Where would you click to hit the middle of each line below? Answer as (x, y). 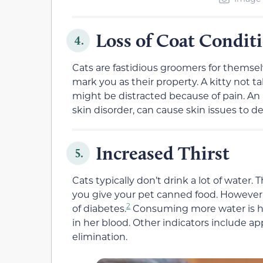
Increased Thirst (163, 153)
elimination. (100, 236)
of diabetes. (99, 208)
